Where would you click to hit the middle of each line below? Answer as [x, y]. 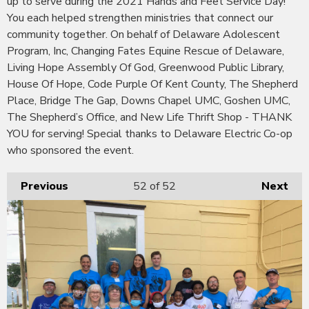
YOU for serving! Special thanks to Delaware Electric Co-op [150, 133]
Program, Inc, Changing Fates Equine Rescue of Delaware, [146, 51]
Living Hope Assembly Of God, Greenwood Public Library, [146, 67]
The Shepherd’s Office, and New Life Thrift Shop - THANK [149, 117]
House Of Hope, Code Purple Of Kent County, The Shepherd [152, 84]
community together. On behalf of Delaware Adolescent [143, 34]
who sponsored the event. [70, 150]
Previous [44, 186]
